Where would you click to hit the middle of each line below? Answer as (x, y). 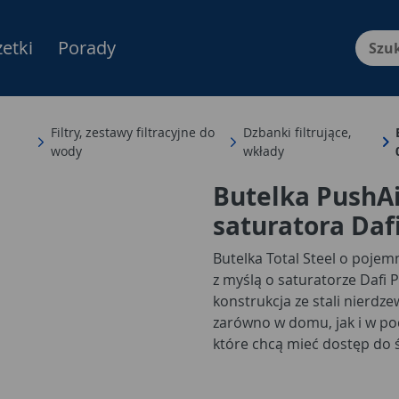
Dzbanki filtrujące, (297, 132)
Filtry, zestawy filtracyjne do (132, 132)
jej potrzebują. (261, 365)
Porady (87, 48)
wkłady (263, 151)
